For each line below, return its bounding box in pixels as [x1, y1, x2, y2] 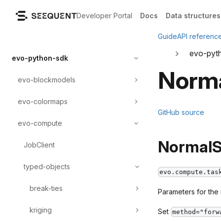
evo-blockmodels [18, 75, 75, 84]
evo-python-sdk [12, 54, 68, 62]
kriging [30, 206, 52, 214]
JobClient [24, 141, 55, 149]
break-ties [30, 184, 63, 192]
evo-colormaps [18, 97, 68, 106]
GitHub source [158, 108, 204, 116]
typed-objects [24, 162, 70, 171]
